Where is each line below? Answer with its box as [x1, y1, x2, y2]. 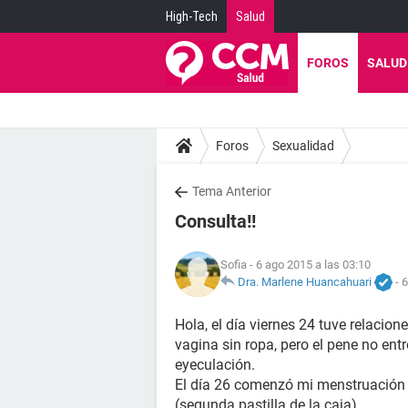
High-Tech [166, 9, 218, 24]
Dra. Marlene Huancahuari [238, 274, 372, 289]
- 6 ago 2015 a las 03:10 [247, 257, 371, 271]
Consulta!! [175, 210, 256, 232]
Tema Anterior [192, 184, 271, 199]
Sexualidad [272, 138, 334, 153]
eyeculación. [175, 356, 255, 373]
